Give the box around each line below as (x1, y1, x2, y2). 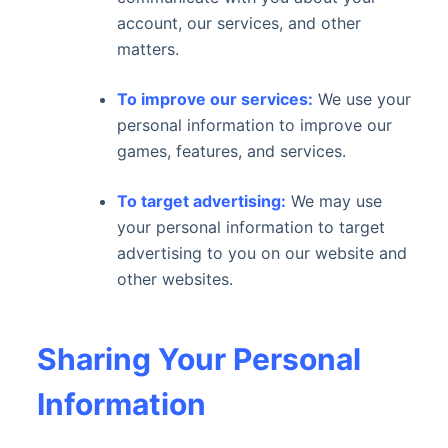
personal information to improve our (116, 115, 392, 135)
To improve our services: (116, 89, 313, 109)
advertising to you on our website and (116, 243, 407, 263)
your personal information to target (116, 217, 385, 237)
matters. (116, 39, 179, 59)
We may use (285, 191, 382, 211)
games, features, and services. (116, 141, 346, 161)
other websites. (116, 269, 233, 289)
